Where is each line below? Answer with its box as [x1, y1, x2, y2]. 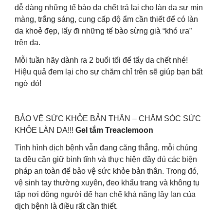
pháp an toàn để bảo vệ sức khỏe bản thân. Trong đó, [15, 167, 199, 175]
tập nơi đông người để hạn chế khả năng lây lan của [15, 190, 196, 199]
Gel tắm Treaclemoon [75, 126, 153, 134]
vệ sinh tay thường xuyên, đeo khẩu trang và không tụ [15, 179, 200, 187]
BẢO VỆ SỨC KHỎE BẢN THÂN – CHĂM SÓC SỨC [15, 114, 201, 123]
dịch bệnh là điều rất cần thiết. [15, 202, 118, 210]
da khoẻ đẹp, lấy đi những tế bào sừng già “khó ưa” [15, 27, 192, 35]
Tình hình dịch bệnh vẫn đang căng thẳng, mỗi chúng [15, 144, 198, 152]
